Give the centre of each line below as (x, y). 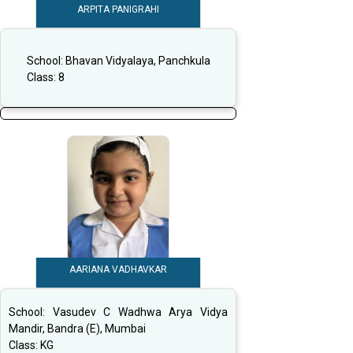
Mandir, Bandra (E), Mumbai (77, 329)
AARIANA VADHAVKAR (118, 270)
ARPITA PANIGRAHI (118, 10)
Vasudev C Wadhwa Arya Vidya (140, 312)
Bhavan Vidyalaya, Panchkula (137, 60)
